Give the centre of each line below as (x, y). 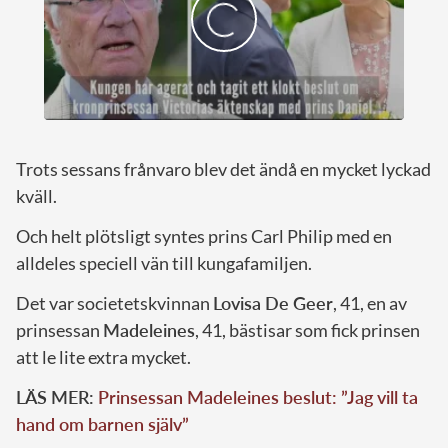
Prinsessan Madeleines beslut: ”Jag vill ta (258, 397)
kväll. (36, 196)
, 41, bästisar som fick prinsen (307, 330)
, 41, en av (370, 303)
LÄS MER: (57, 397)
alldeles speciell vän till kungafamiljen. (164, 263)
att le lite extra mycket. (103, 357)
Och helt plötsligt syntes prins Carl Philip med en (204, 236)
